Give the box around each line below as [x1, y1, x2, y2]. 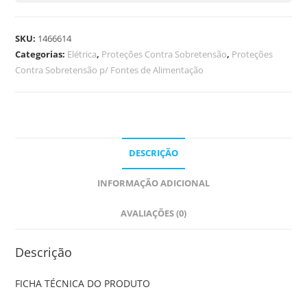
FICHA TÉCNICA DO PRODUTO [15, 276, 151, 290]
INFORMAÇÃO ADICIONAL [97, 177, 210, 189]
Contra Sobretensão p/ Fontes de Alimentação [15, 63, 204, 76]
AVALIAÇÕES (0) [121, 207, 186, 219]
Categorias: [15, 47, 68, 60]
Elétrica [67, 47, 97, 60]
